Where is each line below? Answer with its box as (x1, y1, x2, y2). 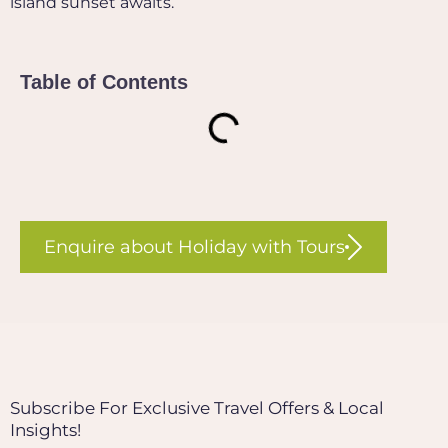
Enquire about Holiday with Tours (44, 236, 345, 259)
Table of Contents (20, 71, 188, 94)
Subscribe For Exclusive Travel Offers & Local (10, 398, 384, 419)
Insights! (10, 420, 81, 441)
